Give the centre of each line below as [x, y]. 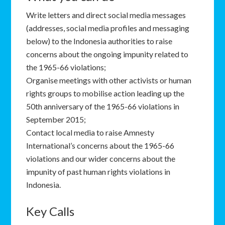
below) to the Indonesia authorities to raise [99, 41]
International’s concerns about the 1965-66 [100, 145]
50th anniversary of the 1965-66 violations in [103, 106]
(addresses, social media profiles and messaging [108, 28]
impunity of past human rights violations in [98, 172]
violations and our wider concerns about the [101, 158]
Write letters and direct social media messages [106, 15]
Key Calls [50, 211]
